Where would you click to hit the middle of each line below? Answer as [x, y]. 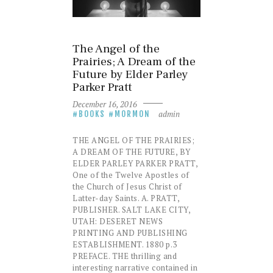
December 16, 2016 [105, 105]
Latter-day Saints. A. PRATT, [126, 198]
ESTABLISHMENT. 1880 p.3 [125, 244]
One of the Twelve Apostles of [131, 175]
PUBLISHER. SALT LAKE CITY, [131, 209]
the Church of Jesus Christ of [127, 186]
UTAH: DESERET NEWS [118, 221]
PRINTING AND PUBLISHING [130, 232]
